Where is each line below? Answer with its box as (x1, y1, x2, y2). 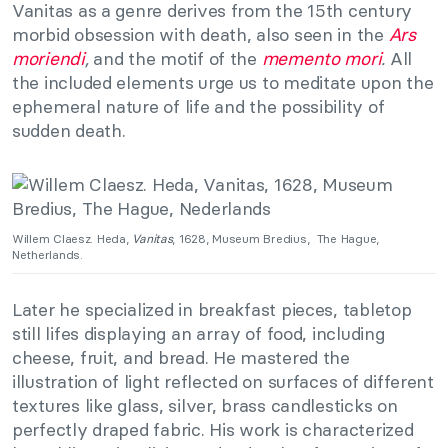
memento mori (261, 47, 382, 71)
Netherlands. (12, 247, 83, 263)
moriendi (12, 47, 85, 71)
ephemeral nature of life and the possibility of (12, 95, 385, 119)
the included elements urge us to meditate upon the (12, 71, 434, 95)
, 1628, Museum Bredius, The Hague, (172, 231, 380, 247)
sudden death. (12, 119, 126, 143)
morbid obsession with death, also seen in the (12, 23, 389, 47)
